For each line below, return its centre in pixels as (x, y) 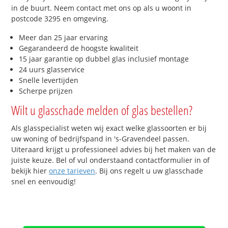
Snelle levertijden (49, 80)
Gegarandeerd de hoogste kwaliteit (79, 48)
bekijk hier (30, 171)
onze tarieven (72, 171)
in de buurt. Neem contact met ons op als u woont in (102, 8)
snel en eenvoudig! (44, 182)
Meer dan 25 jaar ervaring (64, 38)
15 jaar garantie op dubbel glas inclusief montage (104, 59)
